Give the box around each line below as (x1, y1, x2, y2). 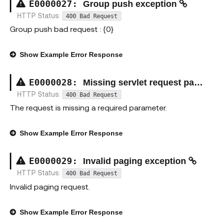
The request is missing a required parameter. (10, 103, 167, 112)
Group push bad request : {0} (10, 24, 113, 34)
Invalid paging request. (10, 181, 90, 191)
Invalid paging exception (83, 156, 189, 166)
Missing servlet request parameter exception (83, 78, 194, 88)
